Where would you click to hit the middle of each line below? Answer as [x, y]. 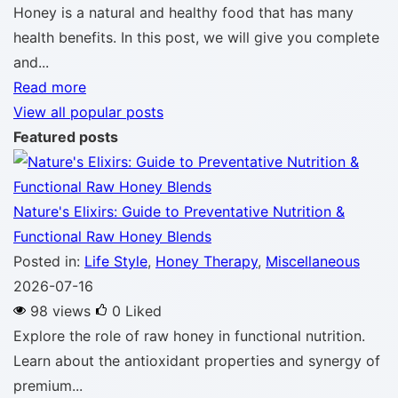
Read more [50, 87]
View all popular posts [88, 112]
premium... [48, 386]
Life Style [116, 261]
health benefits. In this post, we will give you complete [196, 37]
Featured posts [66, 137]
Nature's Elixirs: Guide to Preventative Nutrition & [179, 211]
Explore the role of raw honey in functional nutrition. [189, 336]
